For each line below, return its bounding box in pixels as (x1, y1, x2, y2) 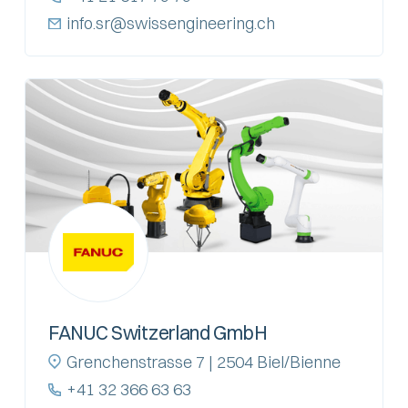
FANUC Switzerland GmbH (47, 320, 268, 344)
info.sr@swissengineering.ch (66, 12, 275, 34)
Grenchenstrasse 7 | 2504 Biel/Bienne (66, 351, 341, 372)
